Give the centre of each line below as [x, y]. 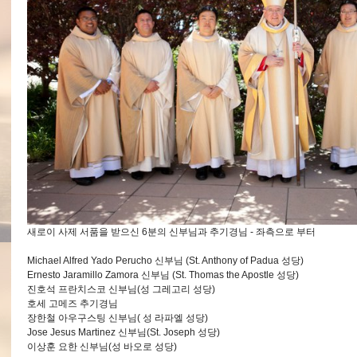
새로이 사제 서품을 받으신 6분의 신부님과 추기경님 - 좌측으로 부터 [171, 232]
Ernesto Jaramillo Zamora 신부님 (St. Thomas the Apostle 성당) [163, 275]
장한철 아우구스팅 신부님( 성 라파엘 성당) [118, 318]
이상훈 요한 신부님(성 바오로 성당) [102, 347]
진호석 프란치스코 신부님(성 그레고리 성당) [121, 289]
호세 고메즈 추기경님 [73, 304]
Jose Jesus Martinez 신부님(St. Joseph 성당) [124, 332]
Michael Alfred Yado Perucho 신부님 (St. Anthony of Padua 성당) [165, 261]
